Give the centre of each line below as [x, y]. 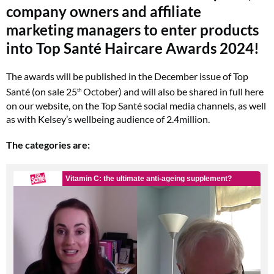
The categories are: [48, 144]
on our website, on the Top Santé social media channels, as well [136, 105]
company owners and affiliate [104, 12]
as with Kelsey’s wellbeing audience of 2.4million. [108, 119]
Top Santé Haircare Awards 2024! [148, 48]
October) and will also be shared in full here [172, 92]
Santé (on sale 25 [42, 92]
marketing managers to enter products [132, 30]
